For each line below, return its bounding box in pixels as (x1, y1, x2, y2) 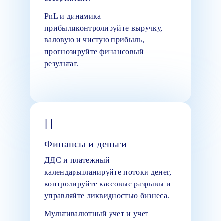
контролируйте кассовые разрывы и (44, 179, 171, 188)
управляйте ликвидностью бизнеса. (44, 191, 170, 200)
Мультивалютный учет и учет (44, 209, 149, 218)
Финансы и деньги (44, 138, 127, 149)
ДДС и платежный (44, 155, 110, 164)
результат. (44, 59, 79, 68)
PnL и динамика (44, 11, 101, 20)
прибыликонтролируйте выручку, (44, 23, 163, 32)
